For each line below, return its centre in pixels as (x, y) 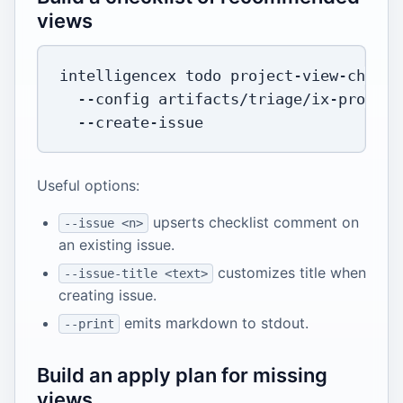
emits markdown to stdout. (214, 323)
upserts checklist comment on (253, 223)
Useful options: (88, 186)
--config (113, 99)
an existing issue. (116, 245)
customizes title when (289, 273)
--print (89, 324)
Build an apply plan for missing (182, 376)
